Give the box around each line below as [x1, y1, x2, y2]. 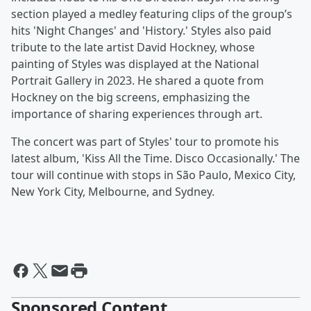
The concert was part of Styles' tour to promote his [11, 134, 279, 150]
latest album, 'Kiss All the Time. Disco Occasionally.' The [11, 151, 300, 167]
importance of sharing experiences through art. [11, 106, 262, 122]
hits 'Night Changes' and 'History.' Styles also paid [11, 23, 271, 39]
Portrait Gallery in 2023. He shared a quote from [11, 73, 264, 89]
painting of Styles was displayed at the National [11, 56, 259, 72]
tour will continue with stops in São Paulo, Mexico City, [11, 167, 296, 183]
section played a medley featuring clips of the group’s [11, 6, 292, 22]
